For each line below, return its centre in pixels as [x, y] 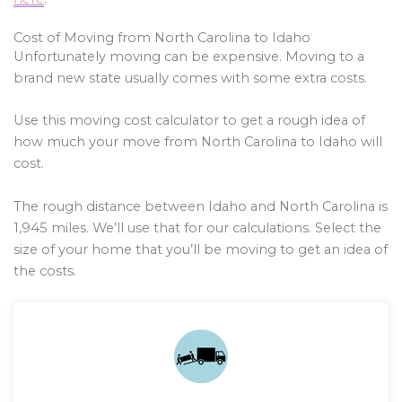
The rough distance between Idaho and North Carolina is [201, 206]
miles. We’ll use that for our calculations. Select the [214, 227]
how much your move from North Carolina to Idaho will [198, 142]
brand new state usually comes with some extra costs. [190, 78]
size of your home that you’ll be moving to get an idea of [201, 249]
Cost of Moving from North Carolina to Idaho [162, 37]
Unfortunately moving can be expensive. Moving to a [189, 56]
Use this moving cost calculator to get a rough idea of [189, 121]
